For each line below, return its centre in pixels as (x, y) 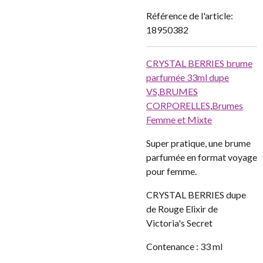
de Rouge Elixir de (182, 209)
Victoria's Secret (179, 223)
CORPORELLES (178, 105)
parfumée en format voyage (202, 157)
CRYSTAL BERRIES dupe (196, 195)
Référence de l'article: (190, 16)
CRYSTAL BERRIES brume (199, 63)
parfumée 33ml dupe (188, 77)
